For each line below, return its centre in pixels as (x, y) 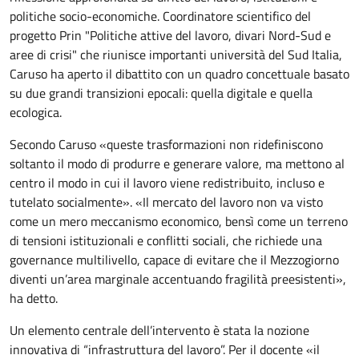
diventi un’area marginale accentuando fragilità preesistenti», (178, 279)
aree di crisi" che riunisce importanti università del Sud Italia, (176, 55)
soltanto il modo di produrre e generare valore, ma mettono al (177, 164)
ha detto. (34, 298)
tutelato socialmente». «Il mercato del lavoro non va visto (166, 202)
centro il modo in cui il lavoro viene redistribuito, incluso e (167, 183)
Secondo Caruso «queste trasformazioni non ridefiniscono (166, 145)
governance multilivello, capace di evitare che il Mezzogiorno (174, 260)
